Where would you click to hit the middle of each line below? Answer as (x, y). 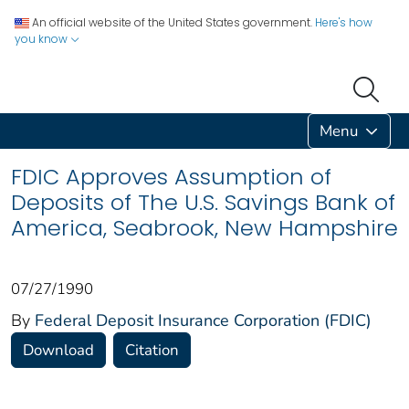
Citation (152, 350)
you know (42, 39)
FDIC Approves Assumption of (171, 176)
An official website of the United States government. (172, 22)
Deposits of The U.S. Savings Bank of (203, 202)
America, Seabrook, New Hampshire (204, 227)
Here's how (344, 22)
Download (58, 350)
